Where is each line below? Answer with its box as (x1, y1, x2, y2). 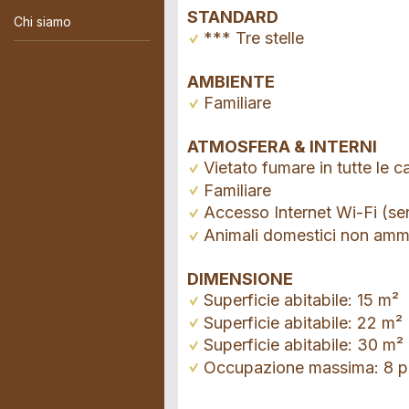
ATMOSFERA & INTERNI (187, 137, 377, 157)
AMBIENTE (187, 72, 275, 92)
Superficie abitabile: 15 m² (204, 289, 399, 309)
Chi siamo (14, 13, 71, 29)
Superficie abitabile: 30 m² (204, 335, 404, 355)
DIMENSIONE (187, 268, 293, 288)
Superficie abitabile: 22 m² (204, 312, 403, 332)
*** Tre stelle (204, 28, 304, 48)
